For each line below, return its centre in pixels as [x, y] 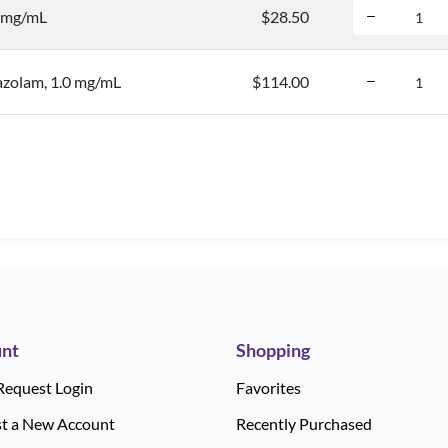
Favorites [268, 387]
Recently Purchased [304, 423]
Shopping [273, 350]
